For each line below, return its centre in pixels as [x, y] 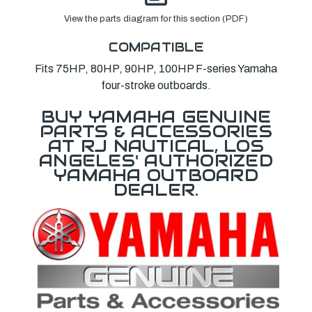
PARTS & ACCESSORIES [156, 131]
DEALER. [156, 189]
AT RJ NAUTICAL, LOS [156, 146]
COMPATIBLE [156, 47]
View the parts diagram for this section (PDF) [156, 18]
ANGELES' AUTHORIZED [156, 160]
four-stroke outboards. [156, 85]
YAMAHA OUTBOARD [156, 175]
